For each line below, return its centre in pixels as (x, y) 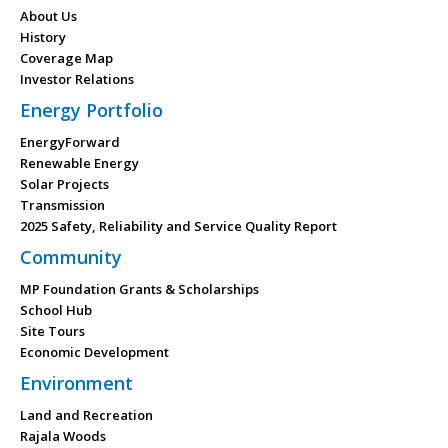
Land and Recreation (86, 415)
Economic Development (94, 352)
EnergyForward (70, 142)
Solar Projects (64, 184)
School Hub (56, 310)
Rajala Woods (63, 436)
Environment (76, 383)
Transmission (62, 205)
